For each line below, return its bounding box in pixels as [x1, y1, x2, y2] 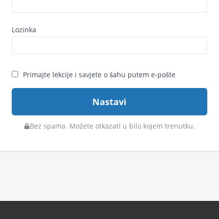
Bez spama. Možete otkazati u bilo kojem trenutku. [30, 121, 195, 131]
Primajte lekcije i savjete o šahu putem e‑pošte [23, 70, 175, 79]
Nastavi [92, 96, 127, 108]
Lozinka [12, 25, 36, 34]
